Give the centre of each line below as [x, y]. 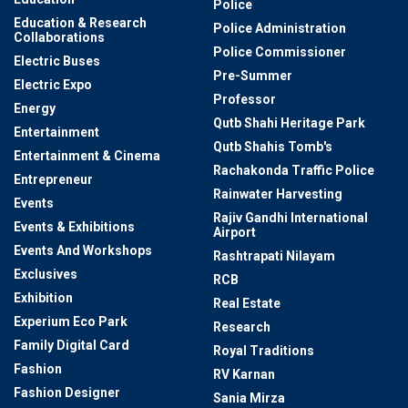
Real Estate [247, 303]
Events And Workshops [83, 250]
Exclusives [46, 274]
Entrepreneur [53, 179]
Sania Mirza [249, 398]
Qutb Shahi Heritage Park [289, 122]
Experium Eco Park [71, 321]
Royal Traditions [264, 350]
